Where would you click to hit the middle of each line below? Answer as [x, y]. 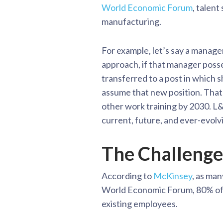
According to [127, 175]
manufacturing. [131, 21]
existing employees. [140, 203]
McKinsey [173, 175]
